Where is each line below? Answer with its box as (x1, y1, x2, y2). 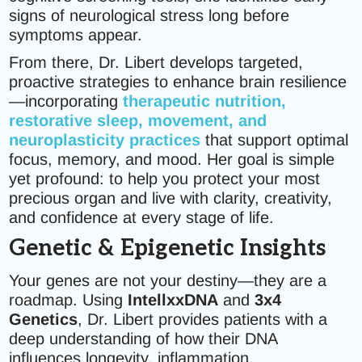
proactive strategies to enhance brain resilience (9, 73, 347, 90)
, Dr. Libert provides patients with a (78, 310, 328, 328)
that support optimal (200, 131, 349, 149)
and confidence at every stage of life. (9, 208, 275, 226)
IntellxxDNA (128, 291, 219, 309)
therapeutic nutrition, (123, 92, 287, 110)
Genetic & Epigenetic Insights (9, 235, 326, 262)
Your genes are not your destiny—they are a (9, 271, 327, 289)
